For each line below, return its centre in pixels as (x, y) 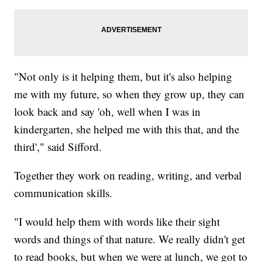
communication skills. (63, 192)
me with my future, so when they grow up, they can (130, 94)
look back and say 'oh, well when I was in (108, 111)
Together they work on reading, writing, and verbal (128, 175)
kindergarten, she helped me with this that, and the (127, 129)
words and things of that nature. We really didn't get (130, 239)
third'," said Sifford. (58, 146)
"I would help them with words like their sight (117, 221)
